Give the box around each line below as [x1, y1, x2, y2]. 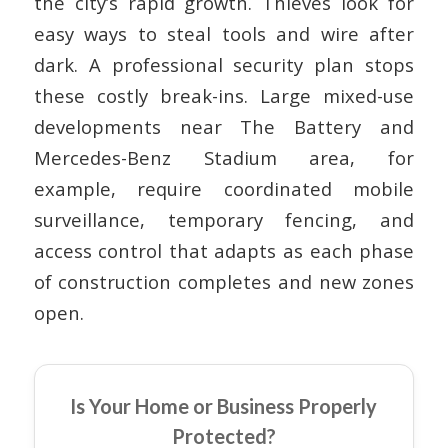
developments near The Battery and [33, 113, 415, 139]
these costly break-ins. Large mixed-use [33, 82, 415, 108]
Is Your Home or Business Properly [70, 393, 378, 418]
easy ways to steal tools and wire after [33, 20, 415, 46]
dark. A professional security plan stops [33, 51, 415, 77]
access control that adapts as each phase [33, 237, 415, 263]
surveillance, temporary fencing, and [33, 206, 415, 232]
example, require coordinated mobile [33, 175, 415, 201]
